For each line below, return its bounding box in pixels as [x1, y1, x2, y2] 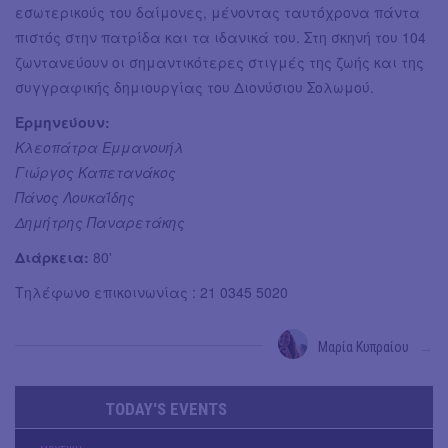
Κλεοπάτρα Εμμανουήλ [15, 137, 184, 158]
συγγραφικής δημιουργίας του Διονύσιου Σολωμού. [15, 77, 374, 98]
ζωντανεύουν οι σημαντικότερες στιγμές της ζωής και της [15, 52, 424, 73]
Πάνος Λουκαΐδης [15, 187, 135, 208]
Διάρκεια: [15, 247, 89, 268]
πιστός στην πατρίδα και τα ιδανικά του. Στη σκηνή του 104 [15, 27, 426, 48]
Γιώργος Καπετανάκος [15, 162, 176, 183]
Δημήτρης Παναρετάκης [15, 212, 185, 233]
